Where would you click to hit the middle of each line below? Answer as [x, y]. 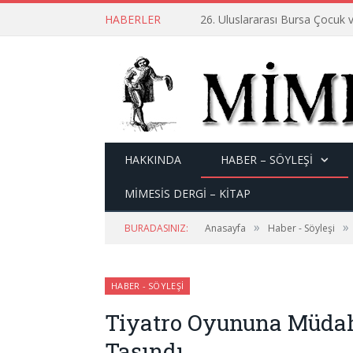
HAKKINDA [153, 160]
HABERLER [133, 19]
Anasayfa [225, 228]
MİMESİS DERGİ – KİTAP [188, 193]
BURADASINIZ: [156, 228]
